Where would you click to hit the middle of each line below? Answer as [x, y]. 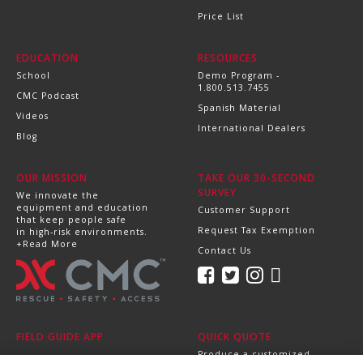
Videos [32, 115]
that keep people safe [71, 219]
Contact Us [224, 250]
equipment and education [82, 207]
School [33, 75]
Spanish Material [239, 107]
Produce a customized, [256, 354]
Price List [221, 16]
